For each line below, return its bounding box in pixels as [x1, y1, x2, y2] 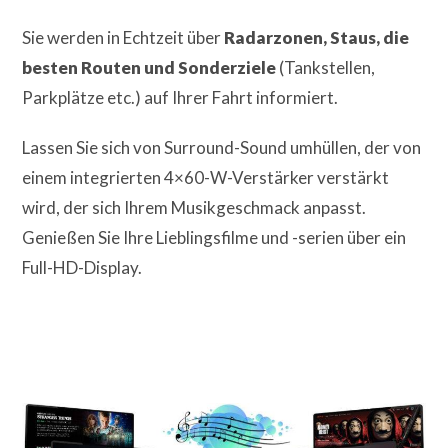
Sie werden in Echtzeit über [22, 26, 225, 48]
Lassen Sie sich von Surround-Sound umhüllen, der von [22, 136, 422, 158]
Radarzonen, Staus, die [224, 26, 410, 48]
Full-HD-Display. [22, 256, 143, 278]
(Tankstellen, [276, 56, 376, 78]
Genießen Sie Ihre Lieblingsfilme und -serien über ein [22, 226, 407, 248]
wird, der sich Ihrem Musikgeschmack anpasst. [22, 196, 367, 218]
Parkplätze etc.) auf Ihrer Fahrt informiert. [22, 86, 339, 108]
